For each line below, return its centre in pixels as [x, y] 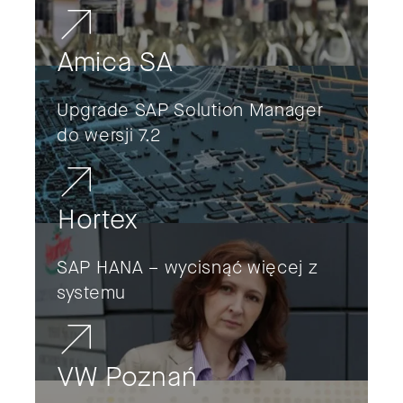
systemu [91, 293]
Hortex [98, 220]
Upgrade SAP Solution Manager [190, 111]
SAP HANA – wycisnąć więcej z [188, 268]
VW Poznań [128, 377]
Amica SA [115, 63]
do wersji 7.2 [110, 136]
